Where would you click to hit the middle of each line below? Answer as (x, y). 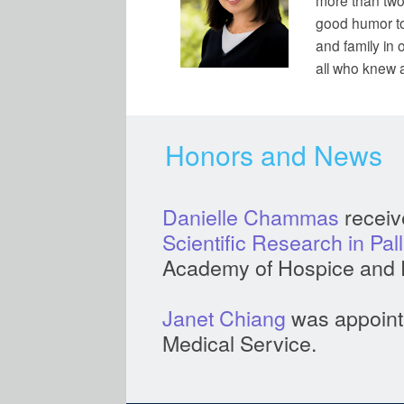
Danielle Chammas (251, 216)
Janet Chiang (224, 317)
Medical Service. (243, 343)
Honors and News (274, 155)
